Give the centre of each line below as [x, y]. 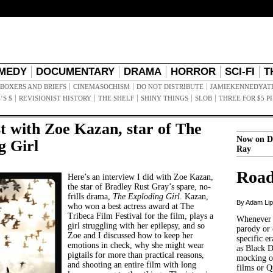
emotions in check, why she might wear [136, 245]
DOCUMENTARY [75, 72]
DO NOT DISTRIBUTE [170, 87]
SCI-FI [240, 72]
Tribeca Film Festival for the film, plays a [140, 216]
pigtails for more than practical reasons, [136, 255]
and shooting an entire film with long [132, 265]
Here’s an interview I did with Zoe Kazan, [140, 177]
